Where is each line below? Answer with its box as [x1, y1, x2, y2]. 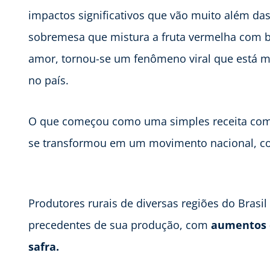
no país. [28, 72, 69, 87]
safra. [28, 239, 59, 254]
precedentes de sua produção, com [28, 217, 208, 232]
